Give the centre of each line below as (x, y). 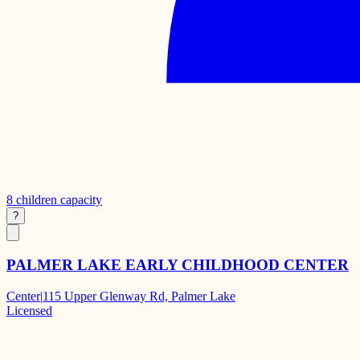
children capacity (57, 200)
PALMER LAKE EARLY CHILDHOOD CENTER (178, 265)
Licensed (29, 310)
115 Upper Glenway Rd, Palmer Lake (139, 296)
